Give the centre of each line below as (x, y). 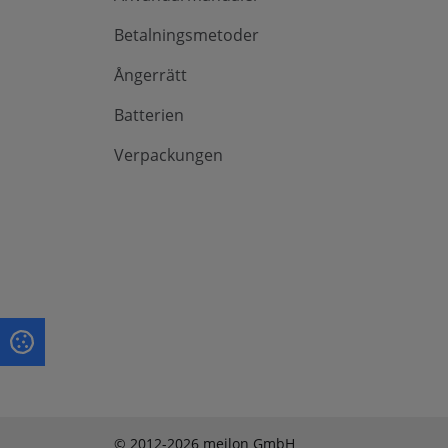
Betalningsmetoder (186, 35)
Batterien (149, 115)
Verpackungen (168, 155)
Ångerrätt (150, 75)
